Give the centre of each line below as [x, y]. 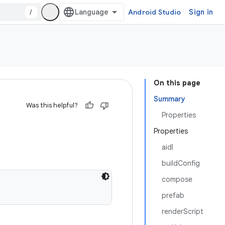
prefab [173, 195]
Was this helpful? [52, 105]
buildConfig [181, 163]
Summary [170, 99]
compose [177, 179]
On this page [177, 83]
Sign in [201, 12]
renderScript [183, 211]
